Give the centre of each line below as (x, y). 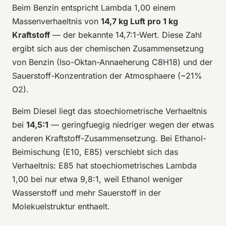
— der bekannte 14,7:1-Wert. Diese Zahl (126, 35)
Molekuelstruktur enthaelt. (61, 206)
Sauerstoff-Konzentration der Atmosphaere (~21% (107, 75)
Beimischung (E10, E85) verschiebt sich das (95, 152)
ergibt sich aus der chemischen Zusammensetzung (108, 48)
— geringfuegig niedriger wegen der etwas (131, 124)
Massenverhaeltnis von (56, 21)
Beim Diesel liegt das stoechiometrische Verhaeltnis (109, 111)
